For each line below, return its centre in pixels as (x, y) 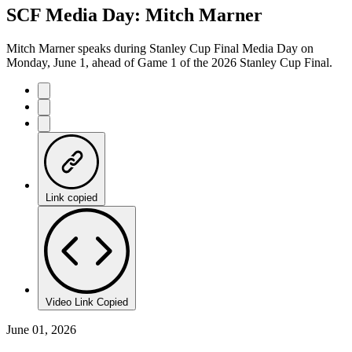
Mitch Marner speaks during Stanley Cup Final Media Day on (160, 48)
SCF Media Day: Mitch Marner (134, 15)
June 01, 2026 (41, 329)
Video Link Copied (87, 302)
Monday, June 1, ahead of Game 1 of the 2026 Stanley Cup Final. (169, 62)
